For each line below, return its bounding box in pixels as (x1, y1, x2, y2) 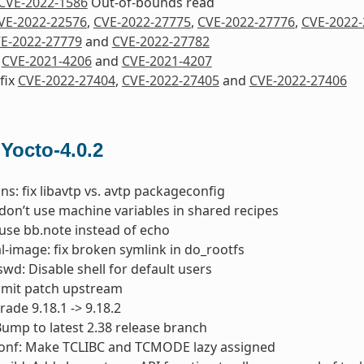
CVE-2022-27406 (249, 71, 347, 90)
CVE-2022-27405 (121, 71, 219, 90)
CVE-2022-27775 (93, 13, 191, 32)
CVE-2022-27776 (197, 13, 295, 32)
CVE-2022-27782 (111, 32, 210, 51)
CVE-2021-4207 (121, 52, 212, 71)
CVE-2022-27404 (17, 71, 115, 90)
